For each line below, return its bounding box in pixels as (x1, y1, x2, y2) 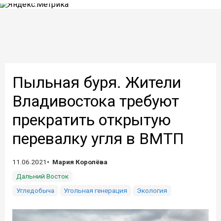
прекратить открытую (12, 110, 171, 129)
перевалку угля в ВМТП (12, 129, 184, 148)
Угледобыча (16, 186, 54, 194)
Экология (137, 186, 167, 194)
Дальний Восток (16, 172, 69, 180)
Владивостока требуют (12, 92, 179, 110)
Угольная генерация (64, 186, 127, 194)
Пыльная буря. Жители (12, 73, 181, 92)
